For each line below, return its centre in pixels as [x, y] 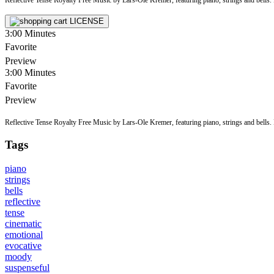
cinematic [23, 224]
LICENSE [87, 21]
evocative [23, 246]
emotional [24, 235]
